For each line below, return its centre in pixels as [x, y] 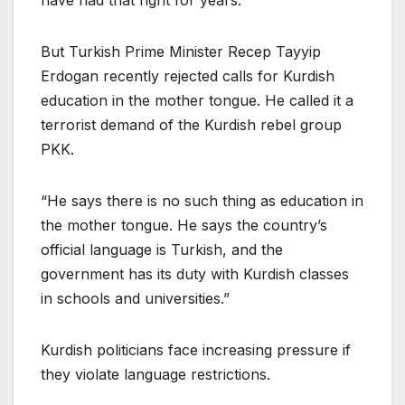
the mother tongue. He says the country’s [184, 226]
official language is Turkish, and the [162, 250]
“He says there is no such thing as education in [202, 201]
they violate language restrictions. [155, 375]
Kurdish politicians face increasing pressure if [196, 350]
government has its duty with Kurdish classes [195, 274]
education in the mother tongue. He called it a [197, 101]
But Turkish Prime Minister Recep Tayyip [181, 52]
